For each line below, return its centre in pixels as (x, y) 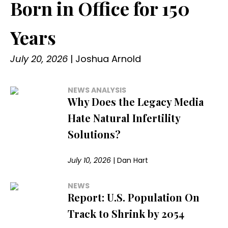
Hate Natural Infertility (124, 118)
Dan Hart (133, 160)
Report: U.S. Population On (134, 197)
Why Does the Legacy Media (136, 101)
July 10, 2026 (90, 160)
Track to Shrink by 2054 (126, 213)
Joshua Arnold (108, 59)
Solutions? (94, 134)
